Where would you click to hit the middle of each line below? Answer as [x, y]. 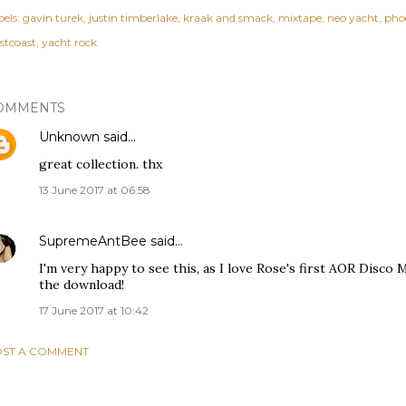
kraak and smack [228, 18]
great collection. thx [101, 164]
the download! [82, 285]
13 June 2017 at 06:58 [95, 190]
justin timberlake [133, 18]
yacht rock [69, 43]
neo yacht [353, 18]
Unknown [69, 137]
